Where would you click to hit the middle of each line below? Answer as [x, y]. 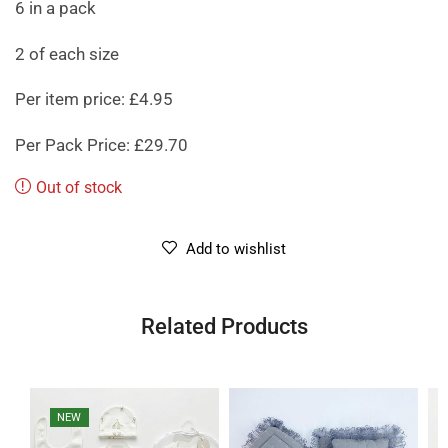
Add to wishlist [236, 248]
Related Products [224, 325]
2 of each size [67, 53]
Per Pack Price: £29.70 [101, 144]
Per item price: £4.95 [94, 99]
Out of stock [79, 187]
